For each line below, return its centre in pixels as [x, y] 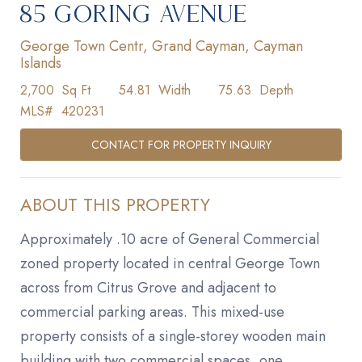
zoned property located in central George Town [170, 264]
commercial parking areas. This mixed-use [152, 312]
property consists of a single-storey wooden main [173, 337]
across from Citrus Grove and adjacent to [148, 288]
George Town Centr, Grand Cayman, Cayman [162, 46]
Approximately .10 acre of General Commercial [170, 240]
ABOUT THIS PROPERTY [115, 205]
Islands [41, 63]
